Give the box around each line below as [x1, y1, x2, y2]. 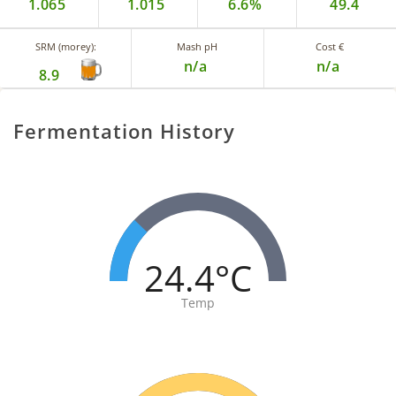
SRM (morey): [34, 40, 96, 54]
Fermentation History [13, 118, 235, 145]
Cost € [316, 40, 345, 54]
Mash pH [177, 40, 218, 54]
